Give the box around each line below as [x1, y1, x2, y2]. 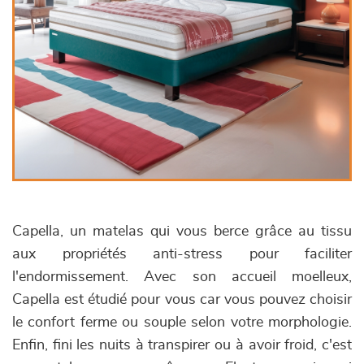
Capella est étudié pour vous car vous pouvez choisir [12, 292, 352, 307]
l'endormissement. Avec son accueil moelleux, [12, 270, 352, 284]
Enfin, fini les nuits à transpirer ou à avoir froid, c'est [12, 338, 352, 353]
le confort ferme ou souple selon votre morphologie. [12, 315, 352, 330]
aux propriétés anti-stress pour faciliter [12, 247, 352, 262]
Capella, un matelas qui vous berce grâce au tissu [12, 224, 352, 239]
